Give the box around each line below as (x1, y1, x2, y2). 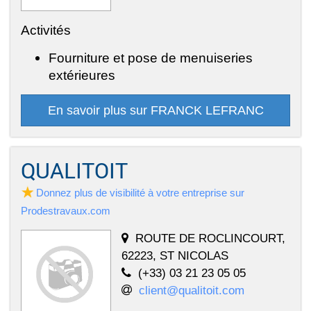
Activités (21, 22, 71, 37)
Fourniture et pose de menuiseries (49, 49, 253, 65)
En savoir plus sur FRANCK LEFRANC (47, 103, 264, 117)
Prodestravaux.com (21, 204, 110, 217)
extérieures (49, 67, 115, 83)
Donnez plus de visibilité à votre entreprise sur (36, 186, 244, 199)
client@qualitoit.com (139, 283, 244, 297)
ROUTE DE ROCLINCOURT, (135, 230, 285, 245)
